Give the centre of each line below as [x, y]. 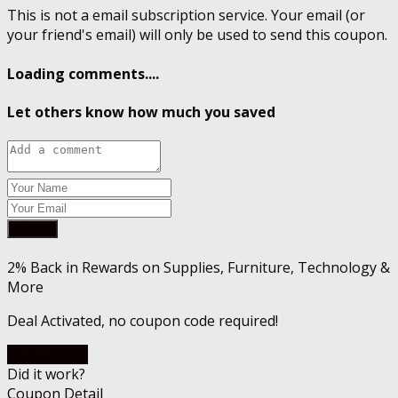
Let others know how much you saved [141, 111]
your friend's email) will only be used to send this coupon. [197, 35]
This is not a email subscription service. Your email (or [186, 16]
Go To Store [48, 355]
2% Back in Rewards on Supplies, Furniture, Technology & [199, 268]
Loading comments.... [83, 73]
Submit [32, 229]
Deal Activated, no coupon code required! [143, 321]
